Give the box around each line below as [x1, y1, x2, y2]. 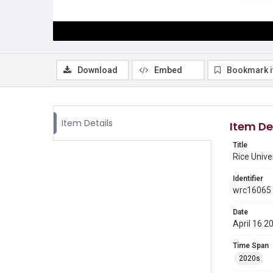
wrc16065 [233, 185, 271, 195]
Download [77, 65, 118, 75]
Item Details [62, 117, 113, 129]
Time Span [233, 241, 269, 250]
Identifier [233, 174, 263, 183]
